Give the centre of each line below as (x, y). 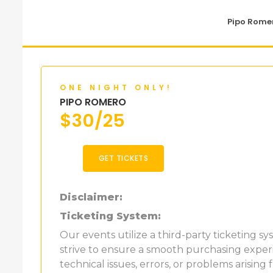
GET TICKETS (123, 158)
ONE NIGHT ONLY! (116, 87)
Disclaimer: (91, 197)
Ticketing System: (110, 216)
